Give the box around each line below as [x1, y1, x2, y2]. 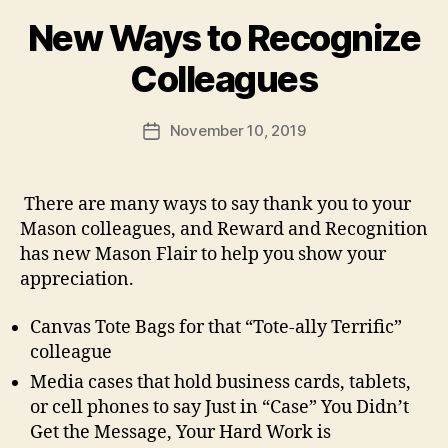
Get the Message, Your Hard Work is [30, 420, 331, 444]
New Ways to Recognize [27, 16, 421, 61]
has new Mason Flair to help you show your [20, 243, 386, 267]
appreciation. [20, 268, 134, 292]
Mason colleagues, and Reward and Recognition [20, 218, 428, 242]
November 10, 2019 [169, 121, 306, 141]
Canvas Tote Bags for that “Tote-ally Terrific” [30, 315, 402, 339]
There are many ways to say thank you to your [24, 193, 411, 217]
